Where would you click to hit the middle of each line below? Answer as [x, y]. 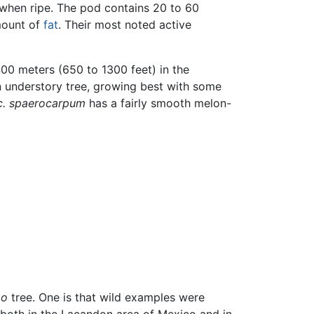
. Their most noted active [125, 24]
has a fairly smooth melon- [158, 103]
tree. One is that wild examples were [106, 298]
